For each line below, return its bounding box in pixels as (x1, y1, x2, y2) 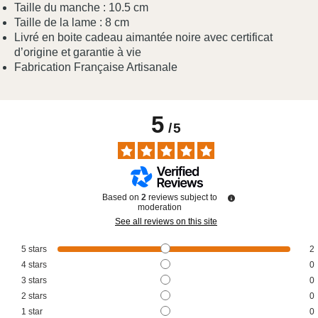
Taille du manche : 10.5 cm (14, 1, 148, 14)
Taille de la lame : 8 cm (14, 16, 129, 29)
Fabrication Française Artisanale (14, 61, 177, 74)
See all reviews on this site (115, 216, 217, 227)
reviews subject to (148, 192, 217, 203)
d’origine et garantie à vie (14, 46, 141, 59)
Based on (102, 192, 141, 203)
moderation (138, 202, 182, 213)
